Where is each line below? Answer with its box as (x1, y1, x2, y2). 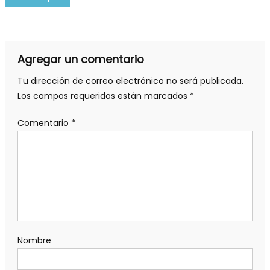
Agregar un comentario (17, 52, 144, 67)
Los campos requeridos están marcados (17, 90, 190, 102)
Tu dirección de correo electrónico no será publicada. (17, 75, 243, 87)
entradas (4, 32, 86, 58)
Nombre (17, 234, 51, 247)
